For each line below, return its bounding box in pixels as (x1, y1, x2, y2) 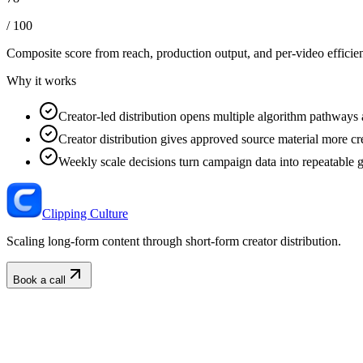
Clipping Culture (42, 207, 128, 221)
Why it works (6, 74, 76, 88)
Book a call (13, 274, 66, 287)
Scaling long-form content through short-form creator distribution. (6, 234, 341, 249)
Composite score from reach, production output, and (6, 46, 275, 61)
